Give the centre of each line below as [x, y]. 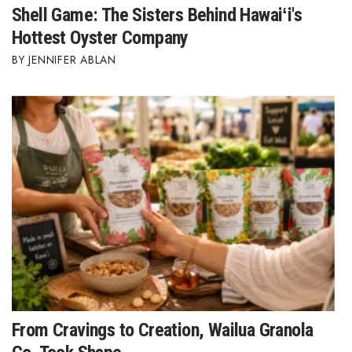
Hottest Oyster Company [100, 38]
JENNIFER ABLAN [72, 60]
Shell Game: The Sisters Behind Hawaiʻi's [157, 15]
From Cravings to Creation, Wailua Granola [163, 330]
